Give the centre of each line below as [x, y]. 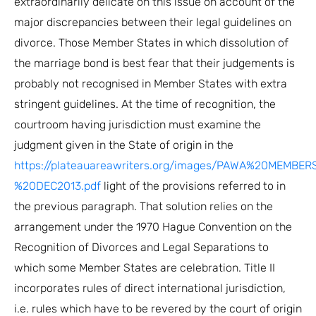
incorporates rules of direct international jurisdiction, [150, 288]
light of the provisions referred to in [193, 186]
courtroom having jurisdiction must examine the [138, 124]
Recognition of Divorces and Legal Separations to [141, 247]
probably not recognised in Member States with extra [151, 83]
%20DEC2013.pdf [57, 186]
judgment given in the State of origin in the [124, 145]
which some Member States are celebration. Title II [145, 267]
